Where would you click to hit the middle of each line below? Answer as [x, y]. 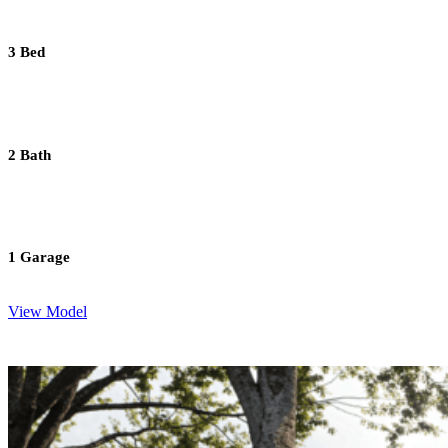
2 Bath [29, 154]
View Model [47, 312]
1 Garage [39, 257]
